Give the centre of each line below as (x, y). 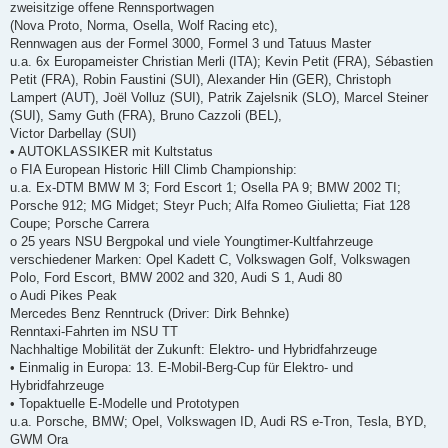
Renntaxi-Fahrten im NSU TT (94, 331)
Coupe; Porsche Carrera (79, 223)
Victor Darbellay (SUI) (73, 133)
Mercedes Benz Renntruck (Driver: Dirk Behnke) (149, 313)
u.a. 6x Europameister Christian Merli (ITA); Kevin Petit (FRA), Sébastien (221, 61)
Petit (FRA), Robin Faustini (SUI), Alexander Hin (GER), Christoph (200, 79)
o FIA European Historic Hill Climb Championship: (153, 169)
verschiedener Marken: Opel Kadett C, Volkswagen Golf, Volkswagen (210, 259)
